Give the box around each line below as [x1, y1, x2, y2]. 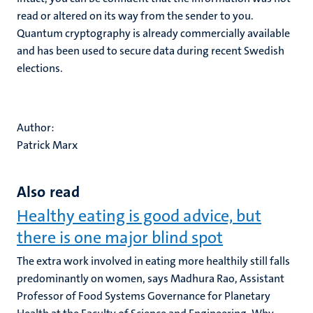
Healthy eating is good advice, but [17, 205, 261, 227]
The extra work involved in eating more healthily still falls [17, 254, 290, 268]
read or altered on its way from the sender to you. [17, 8, 254, 23]
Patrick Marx [17, 138, 78, 152]
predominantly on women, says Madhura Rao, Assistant [17, 271, 284, 286]
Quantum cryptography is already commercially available [17, 26, 290, 41]
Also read [17, 182, 80, 202]
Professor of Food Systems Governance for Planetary [17, 289, 270, 303]
